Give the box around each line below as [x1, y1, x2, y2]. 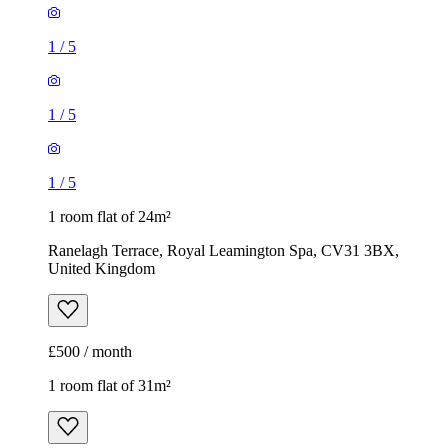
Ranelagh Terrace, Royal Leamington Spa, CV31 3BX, [48, 242, 399, 260]
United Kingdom [48, 260, 155, 278]
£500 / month [48, 343, 132, 361]
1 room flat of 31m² [48, 377, 171, 395]
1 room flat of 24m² [48, 208, 171, 226]
